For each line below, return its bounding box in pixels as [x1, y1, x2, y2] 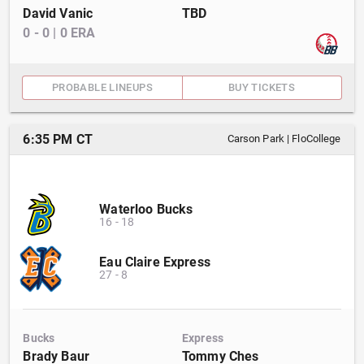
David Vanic [23, 6, 93, 21]
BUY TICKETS [227, 81, 296, 93]
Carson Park [227, 132, 284, 145]
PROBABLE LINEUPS [52, 81, 153, 93]
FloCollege [292, 132, 341, 145]
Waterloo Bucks [99, 201, 193, 217]
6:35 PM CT [23, 132, 93, 147]
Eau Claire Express [99, 254, 210, 270]
